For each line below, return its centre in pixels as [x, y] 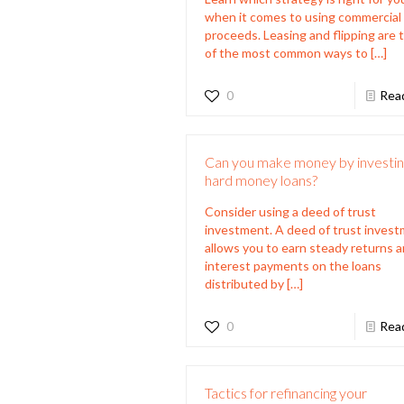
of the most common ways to [287, 52]
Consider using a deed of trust [291, 211]
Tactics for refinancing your [286, 392]
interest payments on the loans [294, 265]
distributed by [245, 283]
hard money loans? [262, 179]
